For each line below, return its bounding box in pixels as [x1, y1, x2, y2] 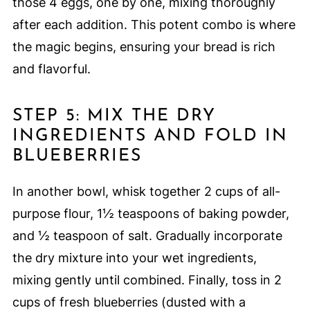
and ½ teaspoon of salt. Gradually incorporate [12, 228, 282, 244]
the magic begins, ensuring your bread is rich [12, 39, 275, 55]
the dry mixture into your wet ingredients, [12, 250, 257, 266]
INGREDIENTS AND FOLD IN [12, 127, 288, 145]
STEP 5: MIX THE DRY [12, 107, 216, 125]
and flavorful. [12, 62, 91, 77]
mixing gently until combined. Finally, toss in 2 [12, 273, 282, 288]
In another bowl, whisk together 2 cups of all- [12, 184, 280, 199]
